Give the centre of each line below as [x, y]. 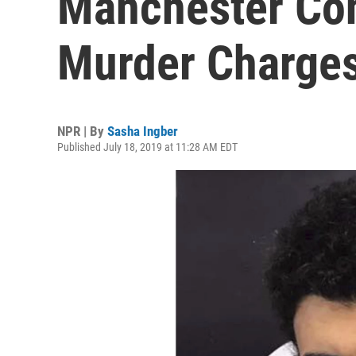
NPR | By [82, 131]
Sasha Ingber [143, 131]
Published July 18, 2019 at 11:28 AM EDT [147, 147]
